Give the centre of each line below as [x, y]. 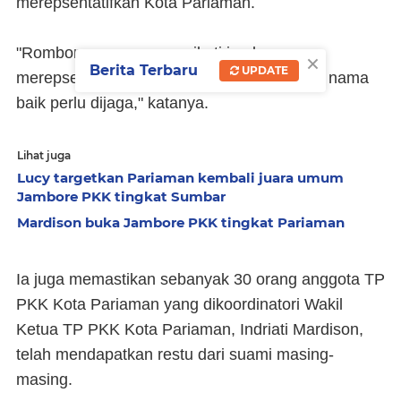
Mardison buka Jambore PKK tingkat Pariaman [181, 222]
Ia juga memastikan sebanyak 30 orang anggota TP [200, 279]
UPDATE [264, 70]
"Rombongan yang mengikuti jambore [150, 53]
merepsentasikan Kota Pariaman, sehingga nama [192, 78]
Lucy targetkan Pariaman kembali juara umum [180, 178]
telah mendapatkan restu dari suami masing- [175, 354]
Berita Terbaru [144, 70]
